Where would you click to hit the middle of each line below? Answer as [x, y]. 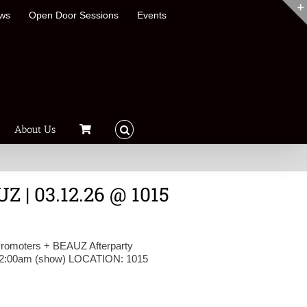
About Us [35, 129]
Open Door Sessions [74, 15]
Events [152, 15]
